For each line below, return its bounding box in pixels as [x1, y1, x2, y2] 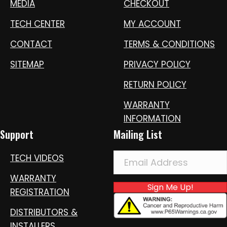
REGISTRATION [10, 185, 69, 198]
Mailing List [113, 126, 162, 142]
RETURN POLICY [124, 78, 186, 91]
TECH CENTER [10, 17, 65, 30]
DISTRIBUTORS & [10, 206, 78, 218]
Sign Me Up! [147, 181, 194, 193]
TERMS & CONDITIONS [124, 37, 215, 50]
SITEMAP [10, 58, 44, 70]
